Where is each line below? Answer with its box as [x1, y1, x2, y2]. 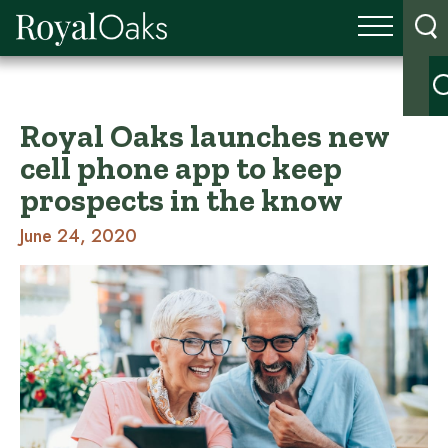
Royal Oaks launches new [20, 117, 389, 155]
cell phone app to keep [20, 149, 342, 187]
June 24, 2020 [20, 223, 137, 249]
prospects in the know [20, 181, 343, 219]
